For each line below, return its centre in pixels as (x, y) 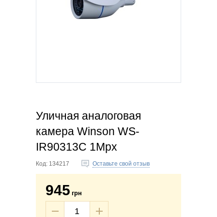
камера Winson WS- (88, 132)
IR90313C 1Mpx (77, 147)
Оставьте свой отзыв (121, 164)
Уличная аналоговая (88, 116)
